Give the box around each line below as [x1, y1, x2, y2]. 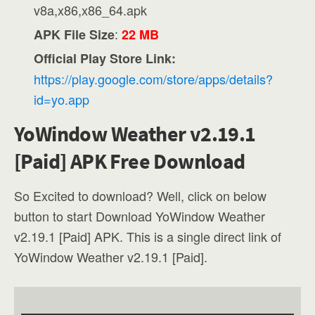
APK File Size [34, 25, 115, 44]
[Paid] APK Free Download [14, 147, 245, 174]
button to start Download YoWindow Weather [14, 206, 265, 225]
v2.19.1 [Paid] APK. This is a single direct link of [14, 226, 281, 245]
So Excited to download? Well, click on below [14, 186, 266, 205]
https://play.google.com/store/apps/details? [34, 69, 274, 88]
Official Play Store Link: [34, 49, 176, 67]
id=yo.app [34, 89, 90, 108]
